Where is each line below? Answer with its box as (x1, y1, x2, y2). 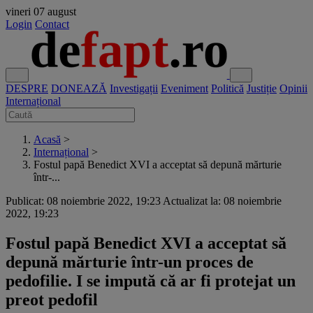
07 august (34, 6, 76, 17)
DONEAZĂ (51, 82, 107, 94)
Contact (35, 18, 69, 30)
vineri (6, 6, 31, 17)
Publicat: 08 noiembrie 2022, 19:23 (6, 195, 161, 207)
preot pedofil (6, 290, 98, 309)
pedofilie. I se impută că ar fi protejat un (6, 271, 296, 290)
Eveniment (161, 82, 208, 94)
